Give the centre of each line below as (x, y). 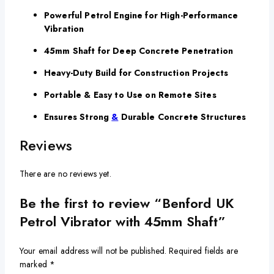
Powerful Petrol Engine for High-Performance (141, 16)
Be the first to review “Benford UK (127, 203)
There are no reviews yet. (65, 174)
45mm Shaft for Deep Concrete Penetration (139, 51)
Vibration (64, 29)
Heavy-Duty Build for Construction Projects (136, 73)
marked (35, 265)
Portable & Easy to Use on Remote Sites (130, 95)
